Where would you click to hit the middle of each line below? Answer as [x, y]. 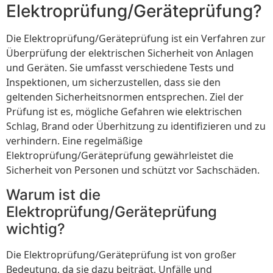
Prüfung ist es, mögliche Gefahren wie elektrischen [124, 112]
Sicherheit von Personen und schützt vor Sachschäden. [133, 170]
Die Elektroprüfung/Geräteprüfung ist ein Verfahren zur [136, 39]
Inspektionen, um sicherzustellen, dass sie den [113, 83]
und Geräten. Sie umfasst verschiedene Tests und [120, 68]
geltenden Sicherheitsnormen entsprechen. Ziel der [125, 97]
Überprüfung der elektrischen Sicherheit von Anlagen [130, 53]
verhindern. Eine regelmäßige [74, 141]
